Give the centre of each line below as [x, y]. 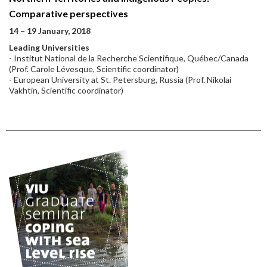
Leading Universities [49, 47]
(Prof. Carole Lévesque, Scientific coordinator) [94, 69]
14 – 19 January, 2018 [50, 31]
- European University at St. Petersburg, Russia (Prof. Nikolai [120, 80]
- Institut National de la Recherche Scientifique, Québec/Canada [129, 58]
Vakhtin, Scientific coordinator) [66, 90]
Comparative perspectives [69, 13]
